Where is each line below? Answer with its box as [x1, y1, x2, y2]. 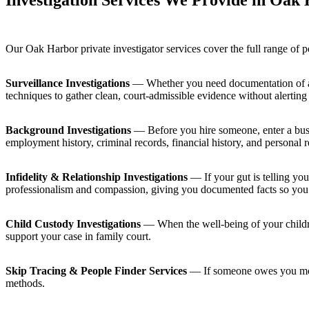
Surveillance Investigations [6, 77, 130, 90]
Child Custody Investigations [6, 218, 141, 230]
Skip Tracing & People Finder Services [6, 265, 187, 277]
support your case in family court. [6, 230, 151, 243]
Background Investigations [6, 124, 131, 137]
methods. [6, 277, 45, 290]
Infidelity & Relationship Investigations [6, 171, 188, 183]
